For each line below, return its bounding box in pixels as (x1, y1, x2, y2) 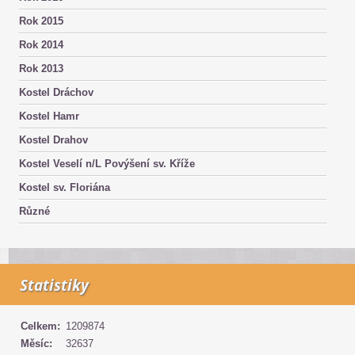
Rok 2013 (19, 62, 63, 74)
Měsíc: (21, 337, 52, 349)
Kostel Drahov (19, 133, 88, 146)
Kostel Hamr (19, 109, 79, 122)
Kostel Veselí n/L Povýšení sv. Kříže (19, 157, 195, 170)
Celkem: (21, 319, 60, 332)
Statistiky (20, 274, 89, 296)
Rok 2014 (19, 38, 63, 51)
